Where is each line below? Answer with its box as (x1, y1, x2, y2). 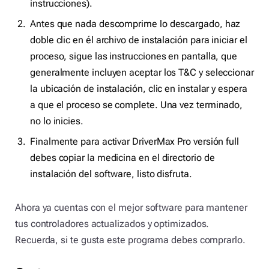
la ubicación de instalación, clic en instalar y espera (30, 82, 247, 94)
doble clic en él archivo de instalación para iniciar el (30, 34, 247, 46)
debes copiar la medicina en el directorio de (30, 151, 215, 163)
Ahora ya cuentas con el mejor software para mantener (15, 201, 247, 213)
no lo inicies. (30, 115, 83, 127)
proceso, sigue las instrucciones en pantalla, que (30, 50, 238, 62)
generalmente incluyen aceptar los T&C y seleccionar (30, 66, 254, 78)
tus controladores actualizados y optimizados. (15, 217, 210, 229)
